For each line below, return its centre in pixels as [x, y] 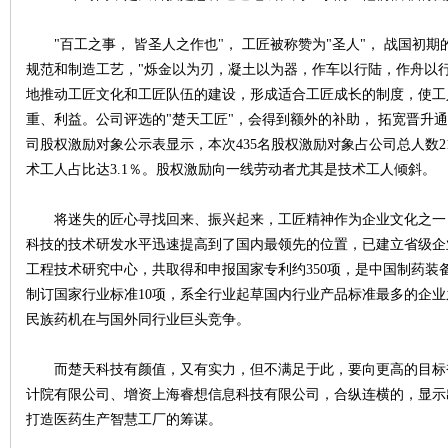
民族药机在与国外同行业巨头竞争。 [138, 319]
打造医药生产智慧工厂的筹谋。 [124, 419]
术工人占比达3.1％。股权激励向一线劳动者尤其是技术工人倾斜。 [231, 169]
